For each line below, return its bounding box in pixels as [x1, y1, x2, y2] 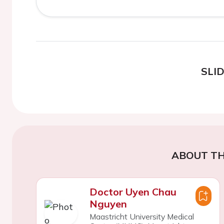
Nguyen [89, 197, 127, 210]
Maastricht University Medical [89, 211, 194, 221]
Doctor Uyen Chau [89, 185, 176, 198]
